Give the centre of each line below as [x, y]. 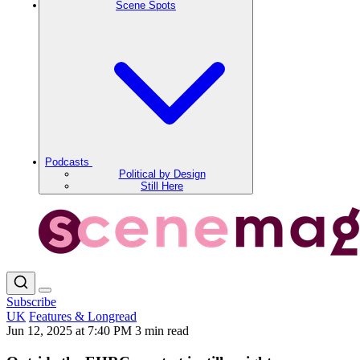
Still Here [162, 186]
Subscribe [31, 302]
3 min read [162, 331]
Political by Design [162, 174]
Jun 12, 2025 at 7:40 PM [71, 331]
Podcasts [69, 162]
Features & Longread [83, 316]
